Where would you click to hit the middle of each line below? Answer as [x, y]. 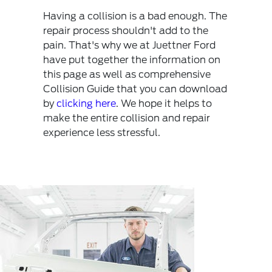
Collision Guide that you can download [135, 89]
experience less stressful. [102, 132]
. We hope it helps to [164, 103]
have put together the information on [132, 59]
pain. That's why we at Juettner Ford [129, 45]
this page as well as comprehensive [127, 74]
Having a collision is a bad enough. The [135, 16]
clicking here [86, 103]
